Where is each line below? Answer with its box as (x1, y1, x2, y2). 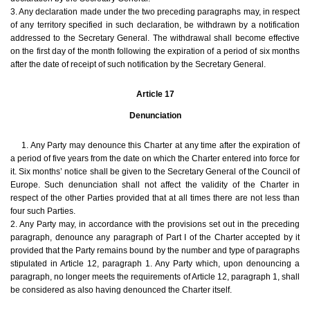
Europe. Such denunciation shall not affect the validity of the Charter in (10, 180, 300, 190)
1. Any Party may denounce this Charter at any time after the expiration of (21, 140, 300, 151)
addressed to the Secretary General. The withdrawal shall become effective (10, 33, 300, 44)
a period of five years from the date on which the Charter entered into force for (10, 154, 300, 164)
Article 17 (136, 89, 174, 100)
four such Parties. (10, 206, 75, 217)
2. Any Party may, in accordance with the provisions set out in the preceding (10, 219, 300, 230)
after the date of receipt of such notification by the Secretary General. (10, 60, 266, 70)
